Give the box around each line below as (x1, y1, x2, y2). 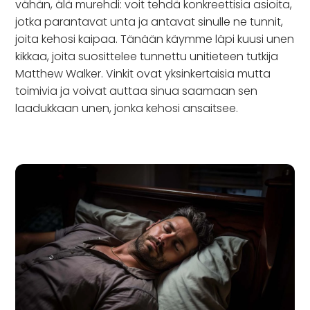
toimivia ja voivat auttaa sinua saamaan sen (15, 83, 258, 99)
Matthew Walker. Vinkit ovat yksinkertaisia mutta (15, 66, 271, 82)
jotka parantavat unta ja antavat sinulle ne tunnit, (15, 14, 284, 30)
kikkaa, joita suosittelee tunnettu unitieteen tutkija (15, 48, 279, 64)
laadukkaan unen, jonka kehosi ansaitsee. (15, 100, 239, 116)
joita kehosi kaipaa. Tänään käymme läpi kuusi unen (15, 31, 295, 47)
